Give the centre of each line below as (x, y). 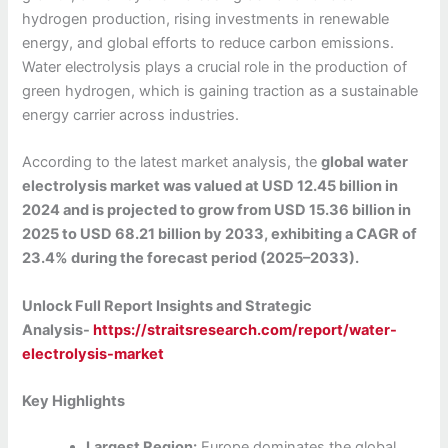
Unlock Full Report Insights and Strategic (167, 305)
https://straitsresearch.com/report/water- (245, 329)
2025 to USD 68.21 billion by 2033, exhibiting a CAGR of (220, 234)
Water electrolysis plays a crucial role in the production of (215, 66)
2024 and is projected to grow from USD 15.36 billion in (217, 210)
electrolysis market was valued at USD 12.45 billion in (210, 186)
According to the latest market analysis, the (172, 162)
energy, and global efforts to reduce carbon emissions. (208, 42)
